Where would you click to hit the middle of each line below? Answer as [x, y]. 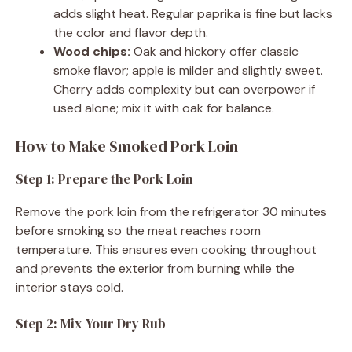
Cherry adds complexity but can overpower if [184, 89]
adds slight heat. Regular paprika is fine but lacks [193, 13]
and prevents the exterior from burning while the [155, 268]
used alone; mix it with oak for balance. [164, 108]
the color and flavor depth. [131, 32]
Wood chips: [92, 51]
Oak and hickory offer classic [214, 51]
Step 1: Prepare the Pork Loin [104, 179]
